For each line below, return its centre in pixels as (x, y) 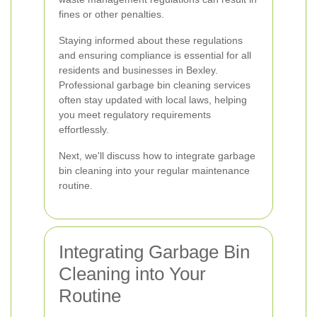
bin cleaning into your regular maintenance (154, 171)
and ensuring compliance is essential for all (155, 55)
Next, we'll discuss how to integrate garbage (157, 156)
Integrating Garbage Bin (154, 252)
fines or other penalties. (111, 14)
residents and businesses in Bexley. (138, 70)
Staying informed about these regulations (151, 40)
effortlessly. (84, 129)
